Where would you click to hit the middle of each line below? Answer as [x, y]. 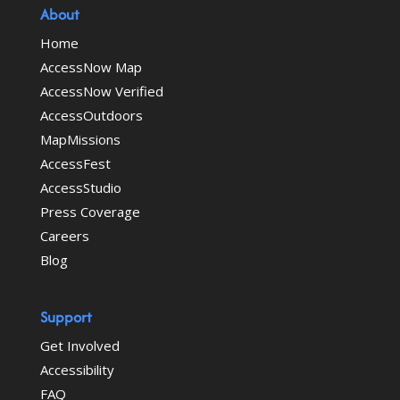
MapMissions [80, 139]
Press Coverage [90, 211]
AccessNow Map [91, 67]
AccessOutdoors [91, 115]
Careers [64, 235]
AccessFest [75, 163]
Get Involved [79, 346]
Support [66, 317]
